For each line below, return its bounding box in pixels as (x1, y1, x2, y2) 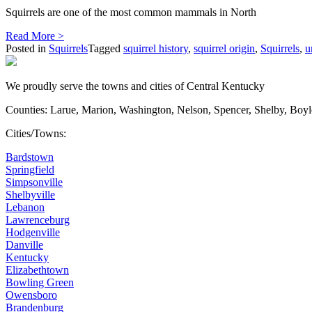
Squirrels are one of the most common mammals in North (6, 6, 256, 18)
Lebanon (6, 201, 45, 213)
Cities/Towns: (6, 127, 66, 139)
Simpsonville (6, 175, 63, 188)
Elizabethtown (6, 263, 69, 276)
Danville (6, 238, 43, 251)
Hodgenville (6, 226, 60, 238)
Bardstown (6, 150, 54, 163)
